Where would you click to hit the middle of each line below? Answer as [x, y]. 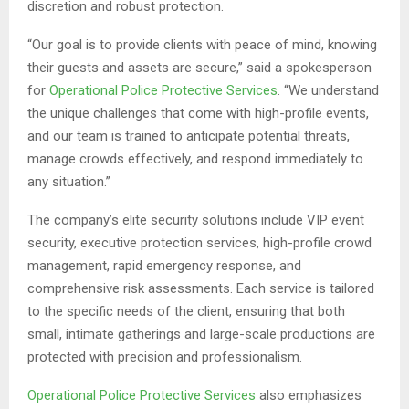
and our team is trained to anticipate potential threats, [189, 136]
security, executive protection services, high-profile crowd [199, 243]
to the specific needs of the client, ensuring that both [186, 312]
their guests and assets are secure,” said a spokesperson [199, 68]
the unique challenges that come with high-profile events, [198, 114]
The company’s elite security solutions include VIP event [196, 220]
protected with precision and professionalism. [165, 357]
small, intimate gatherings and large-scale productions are [201, 335]
